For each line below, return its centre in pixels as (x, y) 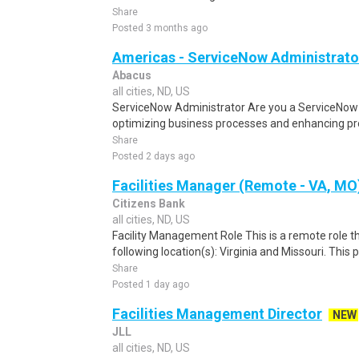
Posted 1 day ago (151, 284)
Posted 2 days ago (153, 156)
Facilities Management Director (217, 314)
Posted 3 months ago (160, 28)
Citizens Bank (149, 204)
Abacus (132, 75)
